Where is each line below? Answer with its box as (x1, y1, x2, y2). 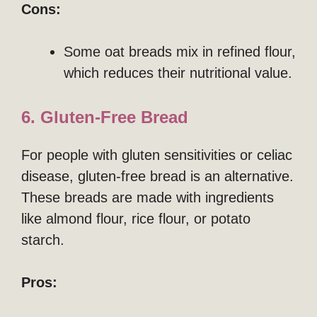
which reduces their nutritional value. (64, 64, 292, 81)
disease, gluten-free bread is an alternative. (21, 168, 294, 184)
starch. (21, 231, 64, 248)
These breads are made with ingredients (21, 189, 274, 205)
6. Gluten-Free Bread (21, 107, 188, 127)
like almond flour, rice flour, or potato (21, 210, 250, 226)
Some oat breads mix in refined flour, (64, 43, 296, 59)
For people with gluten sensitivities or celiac (21, 146, 292, 163)
